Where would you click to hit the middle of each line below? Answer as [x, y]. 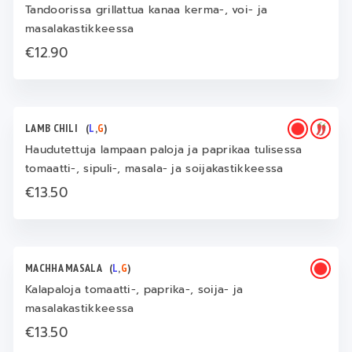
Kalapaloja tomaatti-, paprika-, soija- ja [134, 290]
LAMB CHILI [55, 128]
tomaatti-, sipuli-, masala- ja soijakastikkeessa [154, 169]
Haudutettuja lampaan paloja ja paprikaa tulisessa [164, 150]
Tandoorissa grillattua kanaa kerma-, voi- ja [147, 10]
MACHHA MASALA [67, 268]
